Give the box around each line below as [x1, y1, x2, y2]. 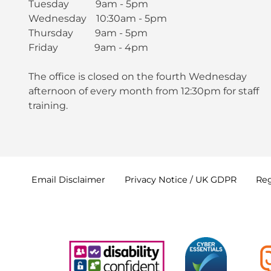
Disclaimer [58, 174, 105, 185]
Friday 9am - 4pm [28, 41, 148, 53]
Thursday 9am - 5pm [28, 27, 148, 39]
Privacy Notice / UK [124, 174, 211, 185]
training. [28, 99, 68, 111]
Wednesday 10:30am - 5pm [28, 12, 167, 24]
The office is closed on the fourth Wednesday [28, 70, 247, 82]
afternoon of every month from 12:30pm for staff [28, 85, 259, 97]
